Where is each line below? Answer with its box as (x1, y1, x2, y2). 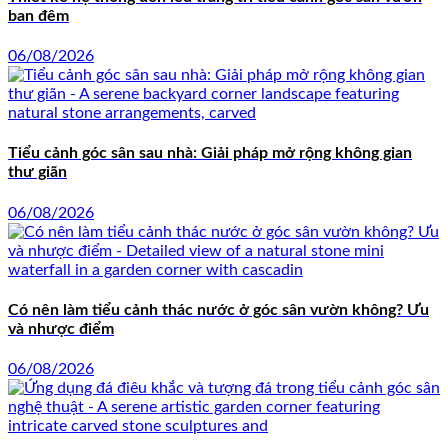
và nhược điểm (8, 320, 114, 337)
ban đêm (8, 7, 69, 24)
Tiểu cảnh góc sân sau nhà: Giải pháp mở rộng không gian (8, 145, 412, 162)
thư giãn (8, 164, 67, 181)
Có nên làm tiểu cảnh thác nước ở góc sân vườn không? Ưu (8, 301, 429, 318)
